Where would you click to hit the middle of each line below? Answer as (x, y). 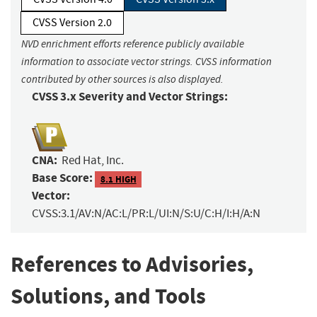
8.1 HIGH (118, 179)
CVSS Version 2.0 (72, 23)
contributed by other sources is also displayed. (122, 80)
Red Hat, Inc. (93, 161)
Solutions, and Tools (108, 296)
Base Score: (62, 178)
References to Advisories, (132, 265)
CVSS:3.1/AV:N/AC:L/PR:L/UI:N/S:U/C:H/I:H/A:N (146, 214)
